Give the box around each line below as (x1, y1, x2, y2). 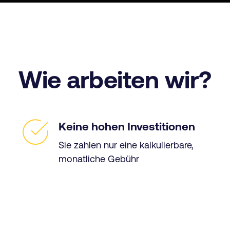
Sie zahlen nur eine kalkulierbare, (59, 139, 194, 150)
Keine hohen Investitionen (59, 120, 195, 133)
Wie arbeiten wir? (18, 66, 212, 93)
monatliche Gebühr (59, 153, 139, 164)
